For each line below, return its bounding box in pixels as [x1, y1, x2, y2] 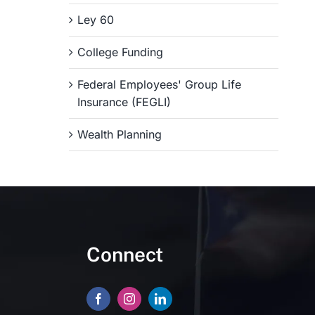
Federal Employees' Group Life [77, 77, 242, 91]
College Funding [77, 45, 164, 59]
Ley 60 [77, 13, 115, 27]
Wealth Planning [77, 127, 162, 141]
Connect [86, 243, 164, 266]
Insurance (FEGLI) [77, 95, 172, 109]
